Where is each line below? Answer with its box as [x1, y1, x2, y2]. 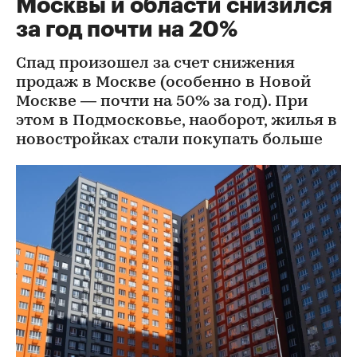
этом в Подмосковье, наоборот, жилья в [16, 112, 337, 129]
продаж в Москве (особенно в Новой [16, 74, 311, 91]
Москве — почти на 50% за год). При [16, 93, 308, 110]
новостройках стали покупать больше [16, 131, 323, 148]
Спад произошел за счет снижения [16, 55, 295, 72]
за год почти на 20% [16, 18, 237, 41]
